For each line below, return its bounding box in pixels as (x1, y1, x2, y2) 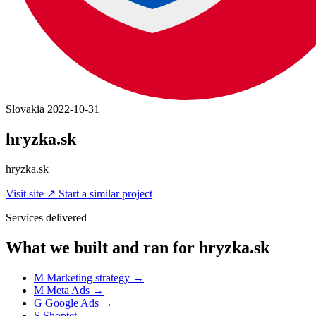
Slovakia (6, 103, 47, 115)
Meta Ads (47, 284, 90, 296)
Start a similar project (59, 187, 152, 200)
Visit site (6, 187, 47, 200)
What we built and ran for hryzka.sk (6, 238, 269, 257)
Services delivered (6, 211, 87, 224)
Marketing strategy (47, 271, 130, 284)
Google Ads (45, 296, 99, 309)
